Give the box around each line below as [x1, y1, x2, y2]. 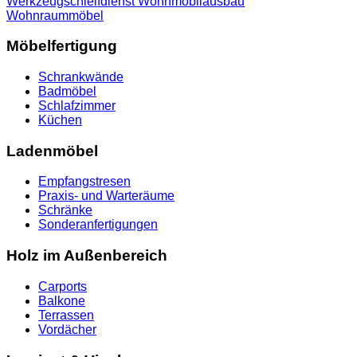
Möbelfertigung [6, 37, 117, 55]
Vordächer [38, 322, 96, 336]
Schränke [38, 203, 92, 218]
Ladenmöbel [6, 142, 98, 159]
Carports [38, 279, 87, 293]
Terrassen [38, 308, 94, 322]
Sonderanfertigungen [38, 218, 158, 232]
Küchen [38, 113, 82, 127]
